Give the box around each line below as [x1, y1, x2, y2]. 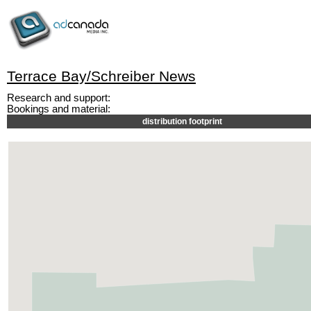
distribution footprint [142, 117, 222, 126]
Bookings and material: [7, 103, 110, 115]
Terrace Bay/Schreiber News [7, 68, 196, 85]
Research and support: [7, 92, 110, 103]
